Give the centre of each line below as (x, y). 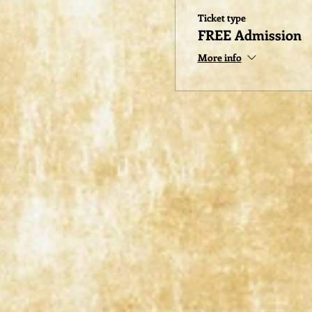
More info (219, 58)
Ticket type (221, 18)
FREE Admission (249, 34)
